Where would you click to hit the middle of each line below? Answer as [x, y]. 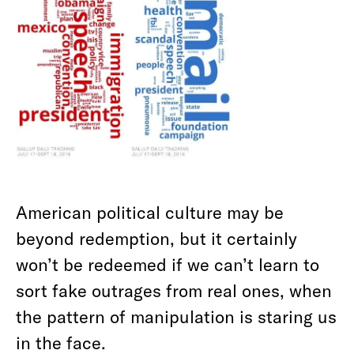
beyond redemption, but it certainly [156, 237]
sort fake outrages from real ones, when [174, 290]
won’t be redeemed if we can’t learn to [168, 264]
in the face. [61, 342]
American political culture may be [150, 211]
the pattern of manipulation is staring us [176, 316]
